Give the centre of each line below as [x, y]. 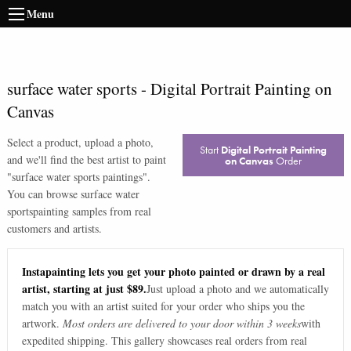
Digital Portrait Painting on [241, 89]
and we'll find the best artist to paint [86, 159]
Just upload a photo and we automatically [237, 289]
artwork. [40, 324]
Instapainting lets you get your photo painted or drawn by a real [173, 272]
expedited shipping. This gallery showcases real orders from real [164, 341]
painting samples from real [92, 211]
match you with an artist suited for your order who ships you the [163, 306]
